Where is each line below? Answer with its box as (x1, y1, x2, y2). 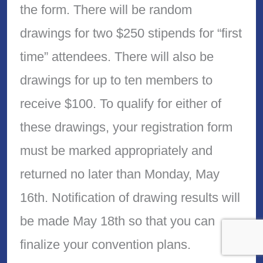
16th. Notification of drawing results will (19, 190, 240, 205)
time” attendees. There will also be (19, 49, 214, 65)
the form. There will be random (19, 2, 192, 18)
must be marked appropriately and (19, 143, 213, 159)
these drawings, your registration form (19, 120, 232, 135)
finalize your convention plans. (19, 237, 191, 252)
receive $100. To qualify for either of (19, 96, 221, 112)
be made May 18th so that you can (19, 214, 215, 229)
